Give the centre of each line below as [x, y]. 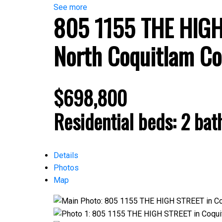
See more [70, 7]
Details [66, 155]
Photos [66, 167]
